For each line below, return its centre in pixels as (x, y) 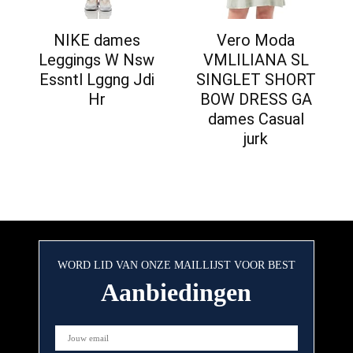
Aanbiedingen (176, 293)
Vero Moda (256, 41)
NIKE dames (97, 41)
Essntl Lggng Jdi (97, 80)
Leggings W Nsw (97, 60)
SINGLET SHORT (256, 80)
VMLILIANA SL (256, 60)
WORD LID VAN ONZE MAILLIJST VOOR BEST (176, 266)
